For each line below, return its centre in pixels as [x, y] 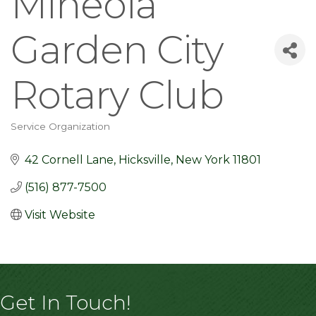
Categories [54, 138]
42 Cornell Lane [69, 159]
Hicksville [145, 159]
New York [203, 159]
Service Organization [60, 126]
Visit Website [60, 214]
